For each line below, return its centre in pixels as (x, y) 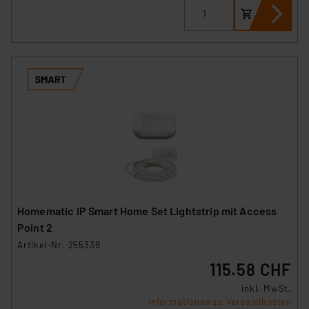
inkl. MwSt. (267, 289)
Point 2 (35, 228)
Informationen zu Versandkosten (220, 302)
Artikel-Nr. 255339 (59, 245)
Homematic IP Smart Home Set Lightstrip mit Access (147, 211)
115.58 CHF (251, 270)
